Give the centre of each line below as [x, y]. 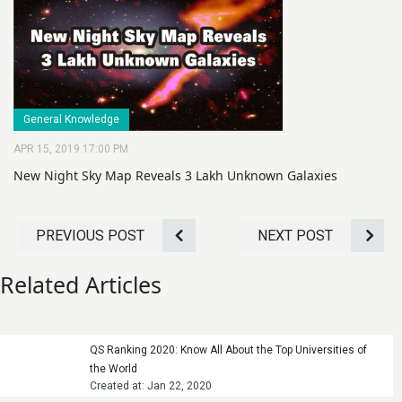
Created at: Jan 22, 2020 [151, 385]
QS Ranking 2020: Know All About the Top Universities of [228, 350]
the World [114, 368]
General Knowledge [71, 119]
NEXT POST [295, 235]
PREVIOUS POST [90, 235]
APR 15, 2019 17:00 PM [71, 149]
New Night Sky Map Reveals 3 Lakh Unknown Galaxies [175, 175]
